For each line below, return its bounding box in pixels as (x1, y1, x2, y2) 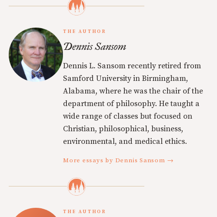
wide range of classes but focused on (63, 111, 192, 121)
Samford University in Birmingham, (63, 73, 188, 83)
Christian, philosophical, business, (63, 124, 183, 134)
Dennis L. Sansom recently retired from (63, 61, 201, 71)
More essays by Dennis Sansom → (63, 156, 174, 164)
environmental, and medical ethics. (63, 136, 187, 146)
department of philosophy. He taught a (63, 98, 200, 108)
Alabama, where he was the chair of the (63, 86, 203, 96)
